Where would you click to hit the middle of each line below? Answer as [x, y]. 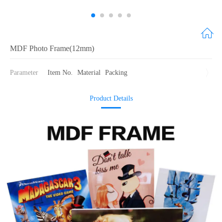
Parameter [24, 73]
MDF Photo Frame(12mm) [52, 48]
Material [89, 73]
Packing [116, 73]
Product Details [111, 98]
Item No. [60, 73]
